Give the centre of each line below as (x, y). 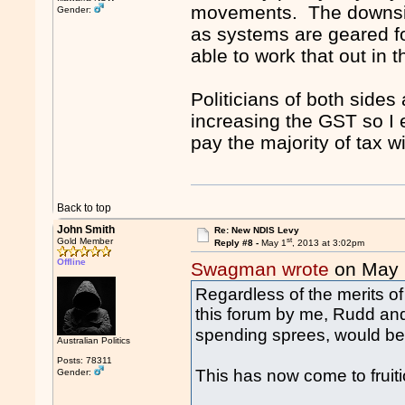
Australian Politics (94, 340)
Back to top (85, 208)
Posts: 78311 (85, 360)
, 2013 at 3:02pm (328, 243)
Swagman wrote (260, 269)
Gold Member (85, 241)
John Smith (86, 230)
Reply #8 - (237, 243)
